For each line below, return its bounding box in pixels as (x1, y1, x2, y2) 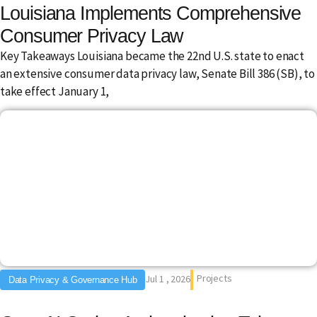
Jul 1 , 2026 (145, 272, 190, 286)
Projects (196, 272, 232, 285)
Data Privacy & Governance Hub (8, 275, 137, 286)
